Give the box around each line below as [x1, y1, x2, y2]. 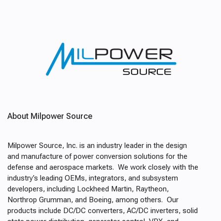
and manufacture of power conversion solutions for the [7, 152, 187, 161]
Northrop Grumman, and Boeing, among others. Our [7, 195, 179, 204]
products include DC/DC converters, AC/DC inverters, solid [7, 206, 198, 215]
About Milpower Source [7, 111, 92, 121]
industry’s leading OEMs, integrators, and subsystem [7, 174, 178, 183]
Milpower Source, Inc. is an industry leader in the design [7, 141, 187, 150]
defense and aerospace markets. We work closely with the [7, 163, 198, 172]
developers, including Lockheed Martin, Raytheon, [7, 184, 169, 193]
